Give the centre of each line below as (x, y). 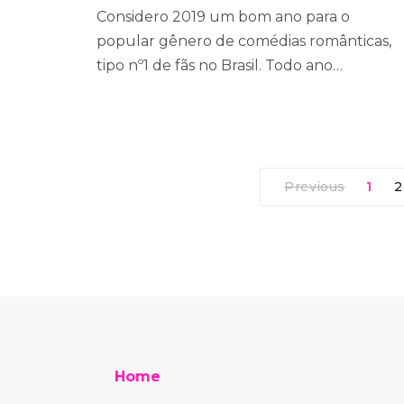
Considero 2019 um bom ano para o (223, 17)
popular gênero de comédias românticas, (244, 41)
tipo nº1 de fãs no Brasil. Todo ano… (220, 65)
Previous (315, 187)
